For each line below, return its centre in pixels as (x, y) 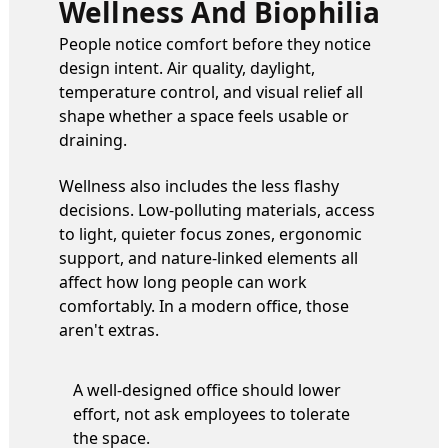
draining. (93, 139)
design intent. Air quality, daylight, (187, 67)
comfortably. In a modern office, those (204, 305)
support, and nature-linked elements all (208, 257)
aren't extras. (109, 329)
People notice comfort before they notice (215, 43)
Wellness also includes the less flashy (199, 185)
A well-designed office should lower (207, 389)
